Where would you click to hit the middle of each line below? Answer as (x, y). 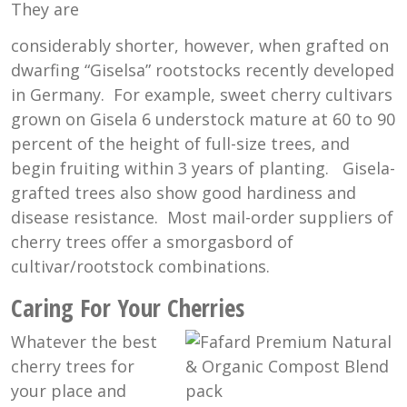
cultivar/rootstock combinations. (140, 267)
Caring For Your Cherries (128, 308)
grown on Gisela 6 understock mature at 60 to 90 (203, 119)
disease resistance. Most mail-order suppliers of (202, 218)
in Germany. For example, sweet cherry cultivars (202, 95)
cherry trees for (73, 367)
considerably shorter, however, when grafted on (200, 46)
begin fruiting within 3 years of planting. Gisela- (203, 169)
